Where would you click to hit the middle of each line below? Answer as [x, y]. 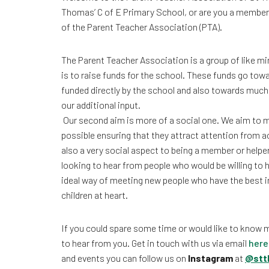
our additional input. [101, 105]
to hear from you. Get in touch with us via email [155, 243]
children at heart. [95, 195]
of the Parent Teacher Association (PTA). [142, 27]
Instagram [210, 258]
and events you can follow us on [125, 258]
